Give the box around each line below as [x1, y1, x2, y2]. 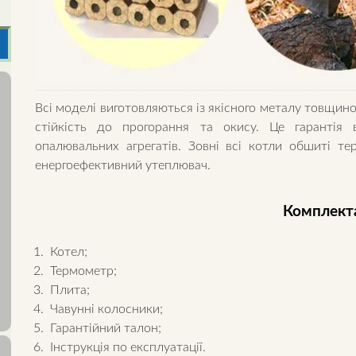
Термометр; [47, 264, 118, 277]
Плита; [47, 283, 91, 296]
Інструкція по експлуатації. [47, 340, 207, 354]
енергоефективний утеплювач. [35, 158, 215, 172]
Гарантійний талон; [47, 321, 162, 335]
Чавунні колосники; [47, 302, 164, 315]
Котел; [47, 245, 88, 258]
